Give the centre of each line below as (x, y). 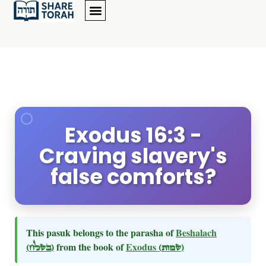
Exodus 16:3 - (133, 135)
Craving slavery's (133, 156)
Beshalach (196, 232)
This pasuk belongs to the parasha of (101, 232)
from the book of (90, 247)
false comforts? (133, 177)
